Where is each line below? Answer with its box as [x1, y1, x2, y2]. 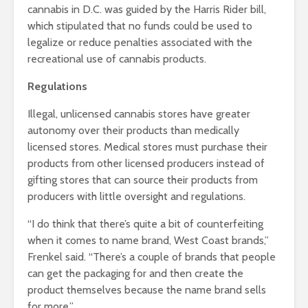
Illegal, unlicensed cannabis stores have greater [27, 107, 250, 121]
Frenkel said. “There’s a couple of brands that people [27, 250, 276, 264]
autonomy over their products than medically [27, 124, 239, 137]
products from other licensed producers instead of [27, 157, 265, 170]
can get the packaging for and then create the [27, 267, 243, 280]
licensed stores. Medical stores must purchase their [27, 140, 267, 154]
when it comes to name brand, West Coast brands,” [27, 234, 269, 247]
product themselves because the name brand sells [27, 283, 266, 297]
